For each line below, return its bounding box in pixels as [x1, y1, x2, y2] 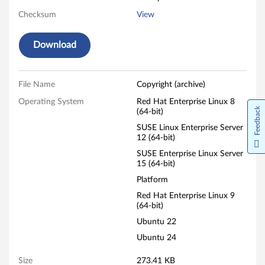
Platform [136, 176, 168, 184]
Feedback [254, 106, 261, 136]
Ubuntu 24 [136, 234, 176, 242]
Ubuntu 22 [136, 218, 176, 226]
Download [33, 40, 76, 50]
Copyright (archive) [136, 80, 205, 89]
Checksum [18, 11, 56, 19]
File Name [18, 80, 55, 89]
